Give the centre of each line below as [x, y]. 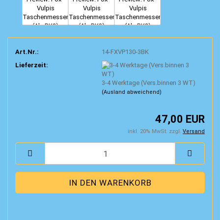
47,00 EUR [180, 119]
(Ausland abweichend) [131, 92]
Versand [194, 131]
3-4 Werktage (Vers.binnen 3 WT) [148, 82]
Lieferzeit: [32, 65]
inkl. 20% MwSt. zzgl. [155, 131]
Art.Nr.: [27, 52]
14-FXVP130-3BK [125, 52]
